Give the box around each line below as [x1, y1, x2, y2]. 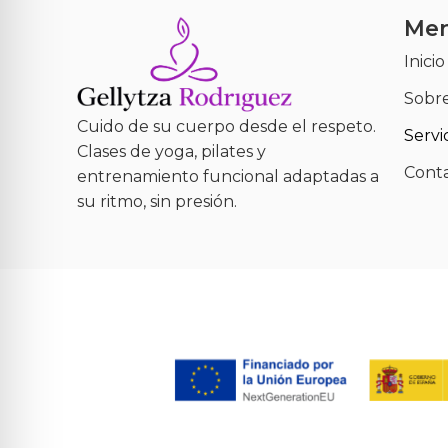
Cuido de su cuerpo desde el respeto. [77, 117, 377, 137]
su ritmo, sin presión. [77, 192, 238, 212]
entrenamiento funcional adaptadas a [77, 167, 380, 187]
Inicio [403, 51, 445, 71]
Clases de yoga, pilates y [77, 142, 267, 162]
